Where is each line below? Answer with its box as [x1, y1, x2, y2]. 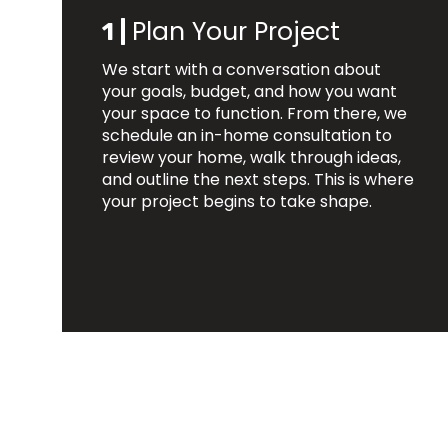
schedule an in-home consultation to [102, 124, 392, 148]
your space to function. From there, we [102, 102, 407, 126]
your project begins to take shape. [102, 190, 372, 214]
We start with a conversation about [102, 58, 381, 82]
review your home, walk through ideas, [102, 146, 401, 170]
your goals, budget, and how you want [102, 80, 397, 104]
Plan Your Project [132, 14, 340, 50]
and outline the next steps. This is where [102, 168, 414, 192]
